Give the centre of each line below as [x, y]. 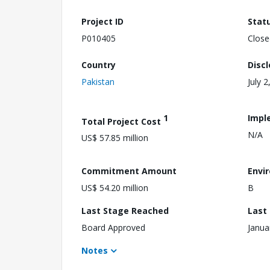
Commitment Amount [129, 171]
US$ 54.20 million [115, 187]
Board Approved [113, 227]
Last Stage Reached [125, 210]
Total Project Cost [122, 121]
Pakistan [98, 81]
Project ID [102, 21]
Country [99, 64]
